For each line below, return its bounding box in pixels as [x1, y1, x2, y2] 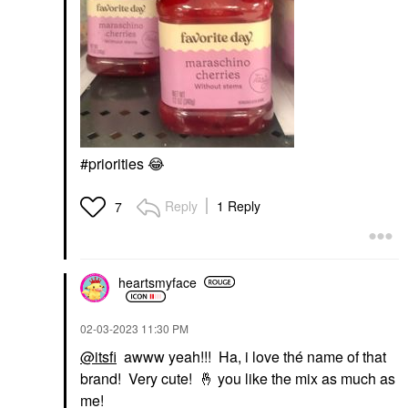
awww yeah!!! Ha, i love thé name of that [117, 346, 386, 368]
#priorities [80, 153, 148, 175]
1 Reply [217, 197, 260, 216]
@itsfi [80, 346, 117, 368]
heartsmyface [118, 272, 197, 291]
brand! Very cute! [80, 368, 199, 390]
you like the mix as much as [214, 368, 395, 390]
